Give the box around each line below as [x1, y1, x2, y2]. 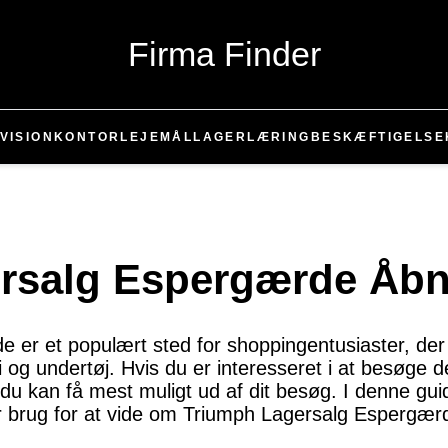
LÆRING [247, 130, 311, 144]
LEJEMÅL [120, 130, 194, 144]
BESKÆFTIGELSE [310, 130, 445, 144]
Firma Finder [127, 35, 321, 73]
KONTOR [54, 130, 121, 144]
